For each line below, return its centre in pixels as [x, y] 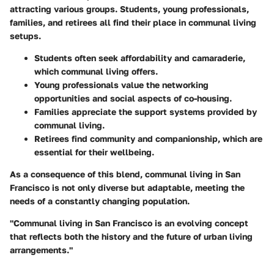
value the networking [164, 85]
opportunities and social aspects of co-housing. [133, 98]
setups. [25, 36]
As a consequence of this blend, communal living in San [125, 174]
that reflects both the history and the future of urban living [131, 237]
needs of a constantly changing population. [100, 201]
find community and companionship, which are [166, 139]
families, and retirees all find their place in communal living [133, 23]
